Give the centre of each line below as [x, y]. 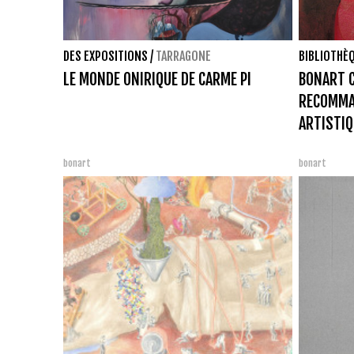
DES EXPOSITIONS [105, 56]
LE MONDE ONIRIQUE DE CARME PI [157, 79]
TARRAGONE [183, 56]
